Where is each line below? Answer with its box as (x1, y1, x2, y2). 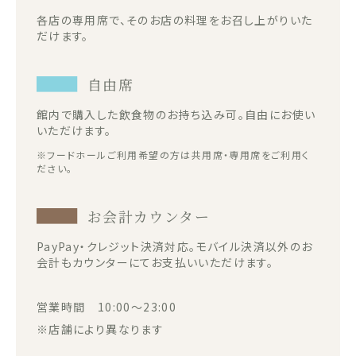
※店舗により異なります (36, 320, 164, 337)
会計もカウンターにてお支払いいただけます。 (36, 253, 274, 270)
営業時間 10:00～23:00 (36, 298, 177, 315)
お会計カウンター (87, 205, 211, 226)
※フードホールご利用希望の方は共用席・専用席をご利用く (36, 147, 310, 161)
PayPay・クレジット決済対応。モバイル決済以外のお (36, 238, 313, 254)
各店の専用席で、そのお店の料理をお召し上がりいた (36, 11, 313, 28)
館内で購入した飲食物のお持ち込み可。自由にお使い (36, 106, 316, 122)
